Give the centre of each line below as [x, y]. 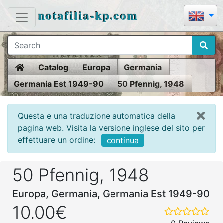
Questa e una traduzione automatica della [97, 116]
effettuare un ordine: [56, 140]
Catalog [53, 67]
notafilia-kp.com [88, 15]
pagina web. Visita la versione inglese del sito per [111, 128]
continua [123, 141]
